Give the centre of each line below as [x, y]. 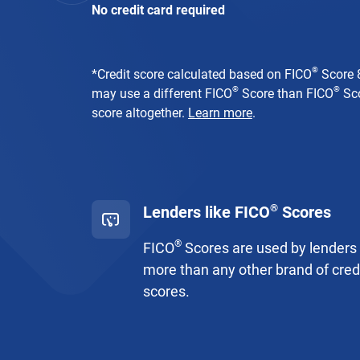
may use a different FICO [162, 94]
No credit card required [158, 10]
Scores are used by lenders [269, 248]
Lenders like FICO [207, 212]
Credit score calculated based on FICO [205, 74]
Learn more [220, 113]
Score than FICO [286, 94]
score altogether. [140, 113]
